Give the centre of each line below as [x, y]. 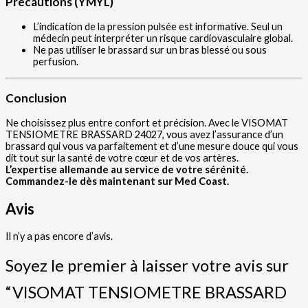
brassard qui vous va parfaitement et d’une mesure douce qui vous [152, 146]
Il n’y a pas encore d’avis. [59, 236]
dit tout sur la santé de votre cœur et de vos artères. [122, 157]
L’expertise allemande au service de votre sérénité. [127, 169]
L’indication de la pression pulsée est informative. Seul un [158, 27]
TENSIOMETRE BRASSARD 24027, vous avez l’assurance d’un [144, 134]
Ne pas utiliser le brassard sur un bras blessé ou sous [150, 50]
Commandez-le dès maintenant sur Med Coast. [117, 181]
